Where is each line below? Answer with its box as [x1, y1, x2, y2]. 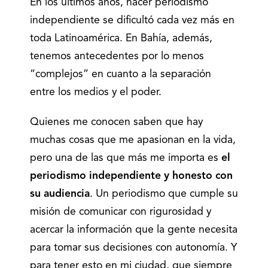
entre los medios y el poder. [30, 87, 162, 98]
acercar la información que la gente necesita [30, 225, 237, 235]
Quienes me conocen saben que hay [30, 117, 203, 127]
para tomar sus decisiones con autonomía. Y [30, 243, 237, 253]
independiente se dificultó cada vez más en [30, 16, 234, 26]
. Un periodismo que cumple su [90, 189, 238, 199]
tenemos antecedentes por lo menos [30, 51, 204, 62]
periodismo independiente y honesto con [30, 171, 233, 181]
